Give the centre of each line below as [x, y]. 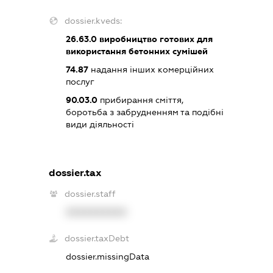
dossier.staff [90, 193]
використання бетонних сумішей [137, 51]
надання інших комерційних [151, 70]
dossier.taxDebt [97, 238]
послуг [80, 82]
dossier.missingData [108, 256]
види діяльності [100, 125]
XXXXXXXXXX [97, 212]
